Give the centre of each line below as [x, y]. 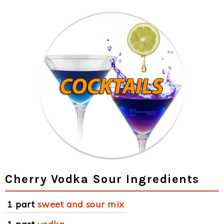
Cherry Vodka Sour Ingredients [102, 179]
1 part [21, 204]
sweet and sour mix [81, 204]
